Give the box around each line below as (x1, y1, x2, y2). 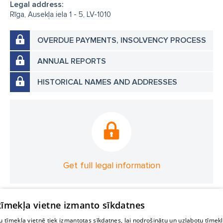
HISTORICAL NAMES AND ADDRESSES (37, 77, 177, 87)
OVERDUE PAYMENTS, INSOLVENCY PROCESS (37, 35, 206, 45)
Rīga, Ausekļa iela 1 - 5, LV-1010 (10, 10, 111, 19)
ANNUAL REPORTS (37, 56, 106, 66)
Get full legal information (63, 160, 160, 171)
